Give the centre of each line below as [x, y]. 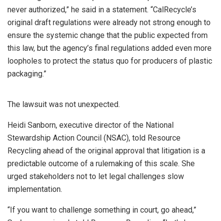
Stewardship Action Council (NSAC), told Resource [94, 138]
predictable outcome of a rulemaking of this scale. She [101, 163]
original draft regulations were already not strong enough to [109, 22]
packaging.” [27, 74]
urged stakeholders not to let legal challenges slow [96, 176]
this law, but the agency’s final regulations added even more [110, 48]
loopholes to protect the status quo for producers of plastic [110, 61]
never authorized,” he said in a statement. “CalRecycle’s [102, 9]
